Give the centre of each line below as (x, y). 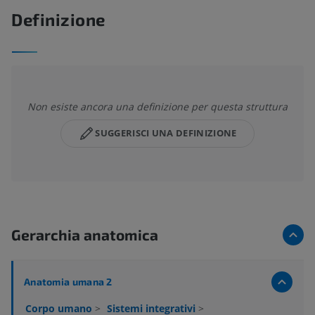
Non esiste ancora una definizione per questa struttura (157, 106)
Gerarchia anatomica (85, 234)
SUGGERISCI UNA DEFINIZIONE (166, 133)
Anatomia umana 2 (68, 281)
